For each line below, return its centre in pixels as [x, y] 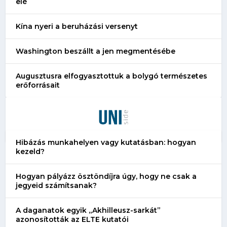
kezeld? [30, 151]
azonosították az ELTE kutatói [72, 219]
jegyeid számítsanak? [56, 185]
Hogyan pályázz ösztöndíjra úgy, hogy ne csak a [106, 176]
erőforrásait [38, 85]
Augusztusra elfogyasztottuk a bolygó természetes [112, 76]
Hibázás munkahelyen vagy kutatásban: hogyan [106, 142]
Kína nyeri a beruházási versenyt [77, 26]
